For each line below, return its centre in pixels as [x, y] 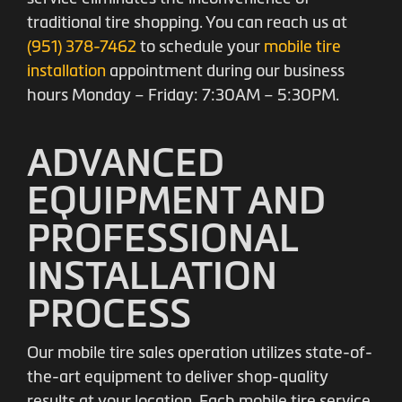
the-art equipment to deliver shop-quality [178, 377]
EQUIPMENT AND [176, 200]
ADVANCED [126, 162]
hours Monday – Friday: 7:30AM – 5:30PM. [183, 95]
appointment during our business [225, 71]
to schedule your [200, 47]
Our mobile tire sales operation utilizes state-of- [200, 353]
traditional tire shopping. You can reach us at [187, 22]
